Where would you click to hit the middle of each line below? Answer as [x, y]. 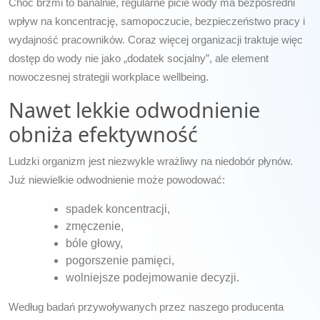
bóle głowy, [94, 243]
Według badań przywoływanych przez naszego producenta [146, 306]
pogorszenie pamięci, [120, 260]
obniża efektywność [103, 134]
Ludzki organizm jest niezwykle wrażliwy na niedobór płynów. [151, 161]
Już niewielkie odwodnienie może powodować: [117, 179]
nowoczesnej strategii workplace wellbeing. [109, 76]
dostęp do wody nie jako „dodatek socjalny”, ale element [139, 58]
